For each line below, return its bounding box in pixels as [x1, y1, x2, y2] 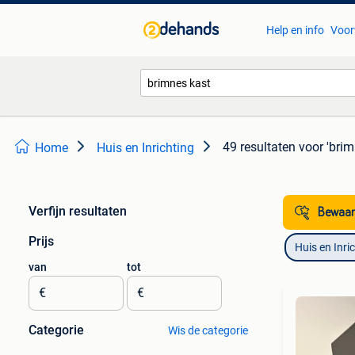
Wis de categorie [167, 324, 248, 337]
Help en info [265, 24, 324, 36]
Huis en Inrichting [97, 140, 194, 155]
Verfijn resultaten [29, 204, 127, 219]
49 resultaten [223, 139, 296, 155]
